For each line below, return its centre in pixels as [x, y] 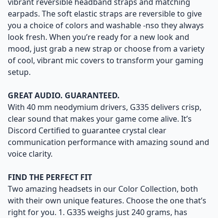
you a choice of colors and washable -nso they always [106, 25]
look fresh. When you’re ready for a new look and [99, 37]
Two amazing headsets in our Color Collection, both [103, 189]
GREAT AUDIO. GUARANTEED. [64, 95]
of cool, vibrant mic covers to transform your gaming [106, 60]
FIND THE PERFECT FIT [50, 177]
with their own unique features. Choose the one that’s [107, 200]
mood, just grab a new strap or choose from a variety [106, 49]
